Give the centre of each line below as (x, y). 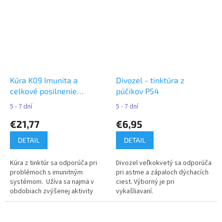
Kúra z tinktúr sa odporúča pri (54, 163)
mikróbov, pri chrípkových (49, 200)
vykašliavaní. (135, 191)
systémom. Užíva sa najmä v (52, 182)
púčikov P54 (138, 91)
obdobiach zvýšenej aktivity (52, 191)
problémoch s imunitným (46, 172)
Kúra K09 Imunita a (44, 80)
